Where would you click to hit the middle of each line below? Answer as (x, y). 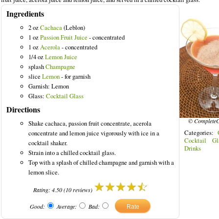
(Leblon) (74, 27)
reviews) (82, 190)
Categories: (201, 132)
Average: (66, 206)
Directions (23, 109)
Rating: (42, 190)
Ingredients (25, 13)
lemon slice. (44, 172)
